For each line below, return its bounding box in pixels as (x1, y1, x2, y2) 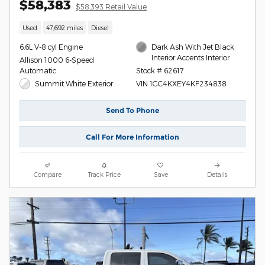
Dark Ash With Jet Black (151, 43, 235, 51)
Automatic (20, 66, 56, 75)
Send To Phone (106, 106, 159, 115)
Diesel (91, 24, 109, 32)
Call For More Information (86, 132, 179, 141)
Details (207, 170, 228, 179)
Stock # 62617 (135, 66, 184, 75)
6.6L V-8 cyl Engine (20, 43, 83, 51)
